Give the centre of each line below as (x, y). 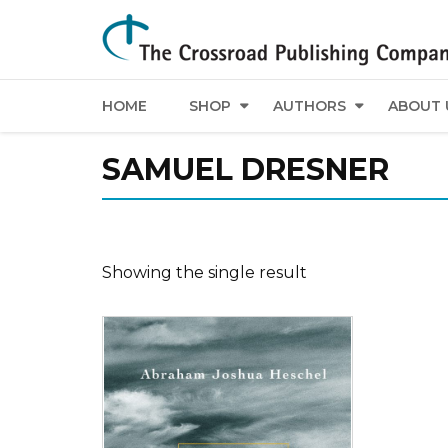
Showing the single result (204, 272)
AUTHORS (309, 106)
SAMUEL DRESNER (245, 169)
